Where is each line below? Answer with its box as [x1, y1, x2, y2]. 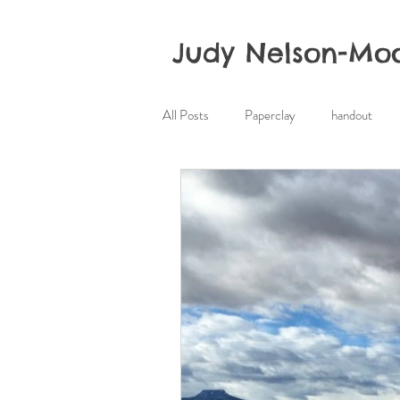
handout [331, 104, 372, 125]
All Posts [162, 104, 209, 125]
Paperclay [245, 104, 296, 125]
